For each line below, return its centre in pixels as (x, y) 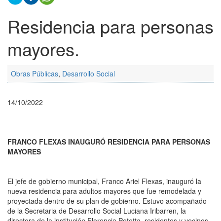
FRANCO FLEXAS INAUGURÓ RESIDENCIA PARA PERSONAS (109, 141)
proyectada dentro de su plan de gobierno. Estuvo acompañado (107, 201)
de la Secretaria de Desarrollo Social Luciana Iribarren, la (97, 210)
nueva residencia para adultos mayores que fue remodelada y (104, 191)
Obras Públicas (35, 73)
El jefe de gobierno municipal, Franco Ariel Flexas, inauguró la (104, 181)
